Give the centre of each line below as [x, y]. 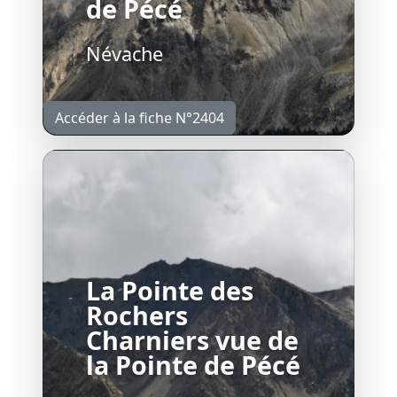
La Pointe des [170, 290]
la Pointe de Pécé [193, 364]
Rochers [137, 315]
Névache [125, 53]
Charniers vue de [192, 339]
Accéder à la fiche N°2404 [140, 117]
